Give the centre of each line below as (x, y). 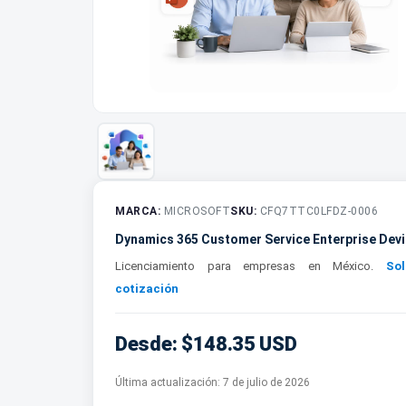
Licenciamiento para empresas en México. (251, 266)
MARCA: (138, 211)
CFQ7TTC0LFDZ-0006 (317, 211)
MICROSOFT (195, 211)
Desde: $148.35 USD (206, 344)
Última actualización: (169, 382)
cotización (147, 289)
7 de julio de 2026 (266, 382)
